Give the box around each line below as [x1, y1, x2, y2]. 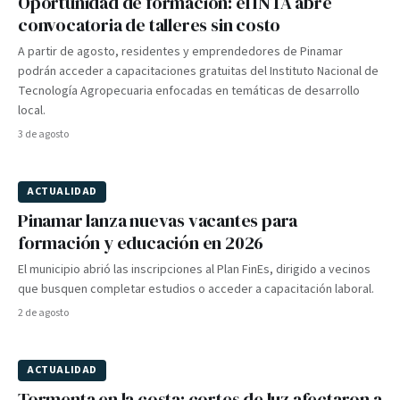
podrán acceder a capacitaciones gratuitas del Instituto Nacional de [18, 62, 379, 80]
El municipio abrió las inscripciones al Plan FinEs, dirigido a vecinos [18, 261, 371, 279]
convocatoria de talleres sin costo [18, 12, 281, 37]
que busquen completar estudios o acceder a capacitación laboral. [18, 280, 374, 298]
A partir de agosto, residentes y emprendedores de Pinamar [18, 43, 343, 61]
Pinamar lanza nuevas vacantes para [18, 208, 298, 233]
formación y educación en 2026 [18, 230, 264, 255]
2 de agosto [18, 305, 69, 321]
